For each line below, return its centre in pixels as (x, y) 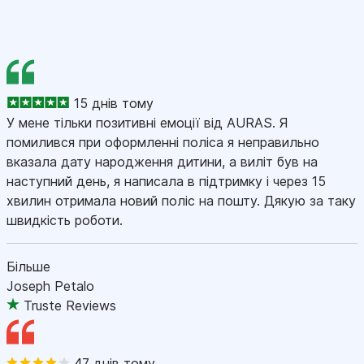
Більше (28, 266)
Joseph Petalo (50, 286)
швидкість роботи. (65, 220)
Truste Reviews (70, 305)
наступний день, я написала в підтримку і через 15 (166, 181)
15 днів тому (114, 103)
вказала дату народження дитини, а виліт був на (162, 161)
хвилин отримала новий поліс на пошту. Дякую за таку (181, 200)
